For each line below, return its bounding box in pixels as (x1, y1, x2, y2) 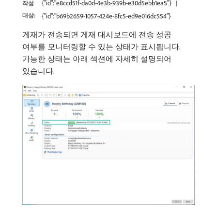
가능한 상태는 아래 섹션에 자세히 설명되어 (22, 54, 171, 63)
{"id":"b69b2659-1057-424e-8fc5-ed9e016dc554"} (41, 12, 171, 20)
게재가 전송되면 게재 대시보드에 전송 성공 (22, 30, 171, 39)
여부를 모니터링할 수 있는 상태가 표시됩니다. (22, 42, 181, 51)
